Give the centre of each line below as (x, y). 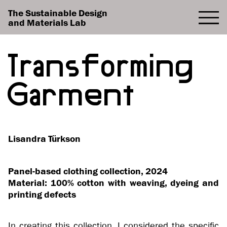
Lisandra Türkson (44, 138)
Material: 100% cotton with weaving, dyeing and (113, 182)
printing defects (42, 194)
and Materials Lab (47, 22)
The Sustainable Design (58, 13)
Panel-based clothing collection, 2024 (88, 171)
